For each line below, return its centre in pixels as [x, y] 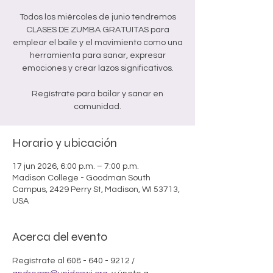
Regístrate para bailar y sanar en [97, 94]
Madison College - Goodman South [81, 178]
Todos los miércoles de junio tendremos [97, 17]
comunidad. [97, 107]
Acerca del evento [60, 237]
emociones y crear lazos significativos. [97, 68]
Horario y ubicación [65, 143]
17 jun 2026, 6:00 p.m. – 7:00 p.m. [76, 166]
